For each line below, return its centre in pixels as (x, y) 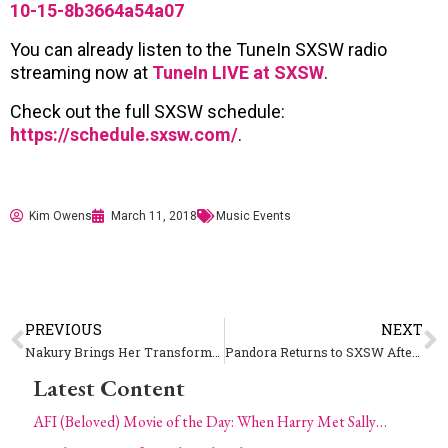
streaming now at (81, 72)
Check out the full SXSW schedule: (147, 111)
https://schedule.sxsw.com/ (124, 134)
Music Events (253, 215)
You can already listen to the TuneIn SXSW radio (198, 49)
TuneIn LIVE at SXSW (238, 72)
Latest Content (109, 387)
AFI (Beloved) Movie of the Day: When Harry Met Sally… (210, 421)
